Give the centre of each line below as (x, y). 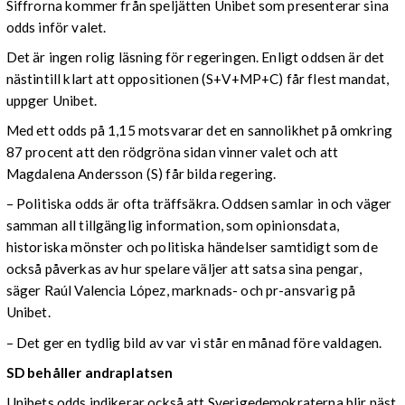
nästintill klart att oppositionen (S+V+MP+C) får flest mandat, (198, 79)
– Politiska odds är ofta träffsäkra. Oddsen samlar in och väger (199, 204)
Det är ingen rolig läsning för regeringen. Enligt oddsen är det (195, 57)
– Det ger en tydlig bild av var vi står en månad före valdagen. (194, 342)
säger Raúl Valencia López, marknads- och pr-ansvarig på (181, 291)
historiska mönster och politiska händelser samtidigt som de (192, 247)
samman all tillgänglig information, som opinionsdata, (172, 226)
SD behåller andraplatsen (89, 372)
